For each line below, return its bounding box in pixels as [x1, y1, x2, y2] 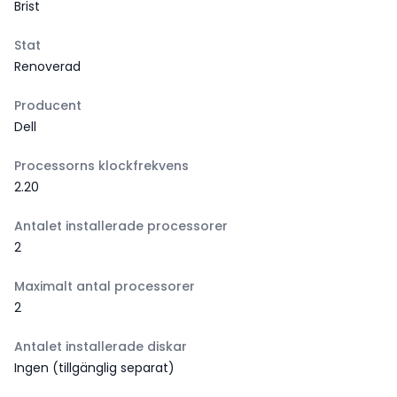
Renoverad [14, 58, 81, 75]
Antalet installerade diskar [14, 338, 187, 355]
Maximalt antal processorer [14, 277, 195, 295]
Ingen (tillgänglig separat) [14, 359, 175, 377]
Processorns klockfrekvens [14, 157, 189, 175]
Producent [14, 97, 82, 114]
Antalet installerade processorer [14, 217, 228, 235]
